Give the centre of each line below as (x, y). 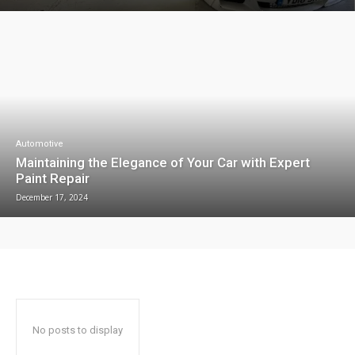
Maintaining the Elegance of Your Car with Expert (163, 162)
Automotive (40, 143)
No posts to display (78, 330)
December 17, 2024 (52, 197)
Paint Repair (53, 178)
